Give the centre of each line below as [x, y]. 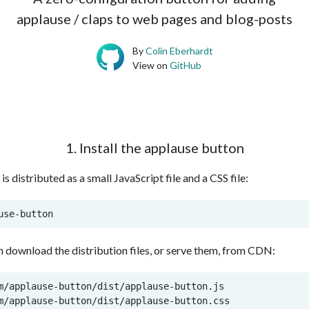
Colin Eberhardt [179, 51]
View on [151, 66]
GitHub [185, 66]
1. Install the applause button [154, 148]
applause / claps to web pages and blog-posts [154, 19]
